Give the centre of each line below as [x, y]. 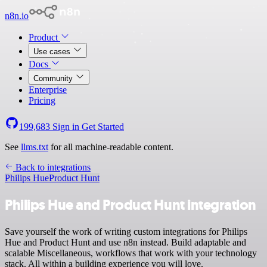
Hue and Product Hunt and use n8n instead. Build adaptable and [125, 242]
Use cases [53, 52]
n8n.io [17, 16]
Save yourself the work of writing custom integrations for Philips [126, 231]
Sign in [66, 127]
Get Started [103, 127]
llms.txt [35, 147]
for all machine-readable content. [111, 147]
